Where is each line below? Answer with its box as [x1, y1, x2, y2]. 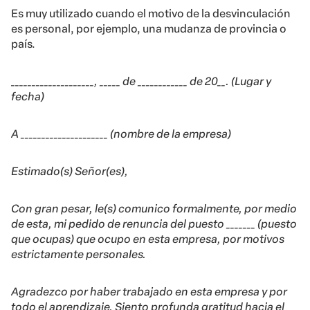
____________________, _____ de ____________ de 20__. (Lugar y [11, 75, 271, 89]
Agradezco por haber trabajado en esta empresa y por [11, 285, 287, 299]
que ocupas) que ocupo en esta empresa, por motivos [11, 232, 284, 246]
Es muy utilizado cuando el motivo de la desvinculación [11, 7, 291, 21]
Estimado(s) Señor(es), [11, 165, 128, 179]
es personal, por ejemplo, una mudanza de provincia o [11, 22, 286, 36]
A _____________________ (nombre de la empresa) [11, 127, 231, 141]
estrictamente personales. [11, 248, 146, 262]
